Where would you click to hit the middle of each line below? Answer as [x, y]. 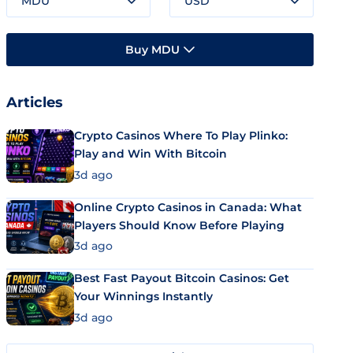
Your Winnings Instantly [143, 296]
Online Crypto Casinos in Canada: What [188, 207]
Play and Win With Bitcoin [150, 154]
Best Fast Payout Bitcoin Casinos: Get [182, 278]
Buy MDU [152, 49]
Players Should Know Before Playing [179, 225]
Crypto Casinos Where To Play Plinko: [181, 136]
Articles [35, 102]
